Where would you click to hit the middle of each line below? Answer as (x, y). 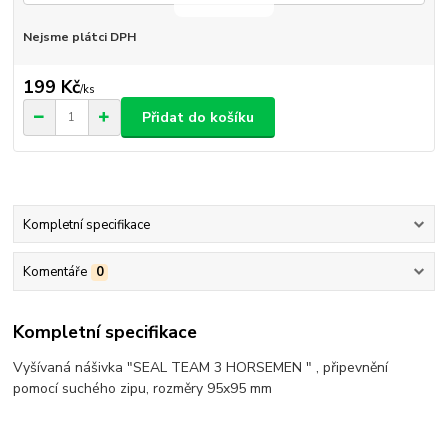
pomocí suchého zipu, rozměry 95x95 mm (143, 389)
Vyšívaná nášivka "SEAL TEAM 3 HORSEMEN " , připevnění (201, 368)
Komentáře (54, 271)
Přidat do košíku (198, 117)
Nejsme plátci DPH (79, 36)
